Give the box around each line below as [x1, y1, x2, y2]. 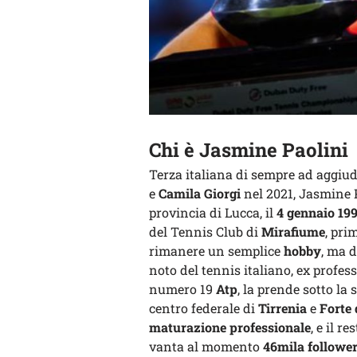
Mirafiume [261, 223, 325, 240]
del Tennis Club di [149, 223, 261, 240]
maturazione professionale [149, 319, 311, 335]
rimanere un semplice [149, 242, 284, 259]
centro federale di [149, 300, 255, 316]
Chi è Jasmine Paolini [149, 137, 348, 163]
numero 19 [149, 280, 216, 297]
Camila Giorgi [159, 185, 241, 202]
